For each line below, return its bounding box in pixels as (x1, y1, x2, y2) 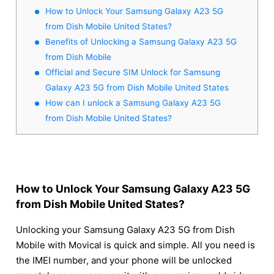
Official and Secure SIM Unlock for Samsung (45, 67, 220, 77)
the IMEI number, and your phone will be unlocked (16, 254, 232, 267)
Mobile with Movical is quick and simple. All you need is (16, 239, 255, 251)
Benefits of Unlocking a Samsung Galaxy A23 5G (45, 36, 237, 46)
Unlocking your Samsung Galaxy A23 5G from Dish (16, 224, 235, 236)
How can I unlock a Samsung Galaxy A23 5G (45, 97, 221, 108)
